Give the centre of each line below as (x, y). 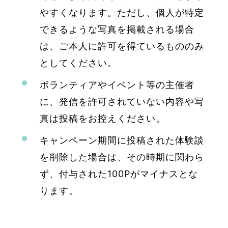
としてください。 (78, 63)
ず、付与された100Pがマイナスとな (119, 174)
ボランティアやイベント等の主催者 (117, 84)
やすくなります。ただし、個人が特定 (122, 12)
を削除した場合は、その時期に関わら (122, 157)
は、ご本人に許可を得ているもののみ (122, 46)
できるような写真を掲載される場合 (117, 29)
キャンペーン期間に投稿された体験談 (122, 140)
